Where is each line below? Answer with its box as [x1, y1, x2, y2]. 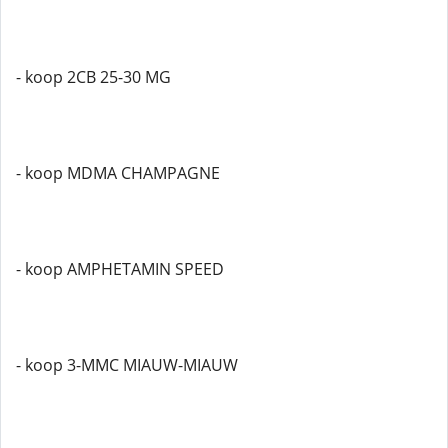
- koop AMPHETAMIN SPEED [16, 258, 224, 280]
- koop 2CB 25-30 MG [16, 66, 171, 88]
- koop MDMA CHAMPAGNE [16, 162, 220, 184]
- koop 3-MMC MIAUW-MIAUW [16, 354, 238, 376]
